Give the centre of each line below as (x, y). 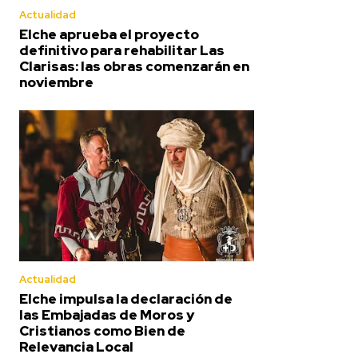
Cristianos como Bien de (102, 330)
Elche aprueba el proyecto (109, 35)
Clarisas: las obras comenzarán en (134, 67)
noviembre (56, 83)
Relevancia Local (76, 346)
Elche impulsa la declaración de (126, 298)
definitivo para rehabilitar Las (122, 51)
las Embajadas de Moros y (107, 314)
